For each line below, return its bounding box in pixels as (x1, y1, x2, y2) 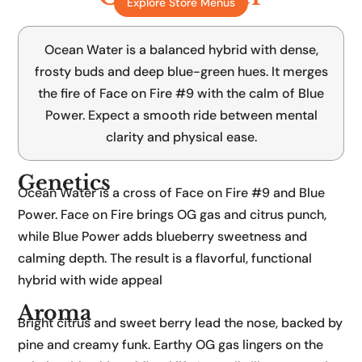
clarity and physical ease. (105, 128, 257, 146)
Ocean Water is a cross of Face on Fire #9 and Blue (18, 184, 326, 202)
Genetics (18, 170, 112, 196)
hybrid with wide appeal (18, 271, 163, 289)
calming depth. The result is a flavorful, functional (18, 250, 313, 267)
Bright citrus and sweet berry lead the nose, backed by (18, 314, 343, 332)
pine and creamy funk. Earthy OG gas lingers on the (18, 336, 324, 354)
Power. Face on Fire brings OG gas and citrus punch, (18, 206, 327, 224)
